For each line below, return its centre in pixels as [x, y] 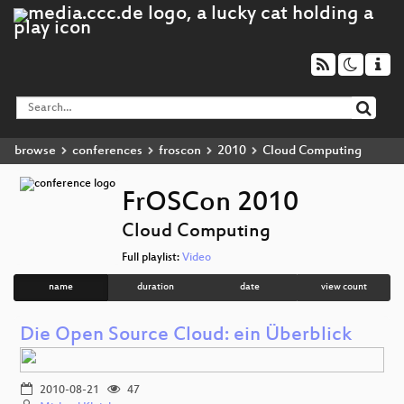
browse [35, 151]
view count [344, 288]
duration [156, 288]
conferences [107, 151]
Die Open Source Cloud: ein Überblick [186, 335]
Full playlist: [152, 258]
